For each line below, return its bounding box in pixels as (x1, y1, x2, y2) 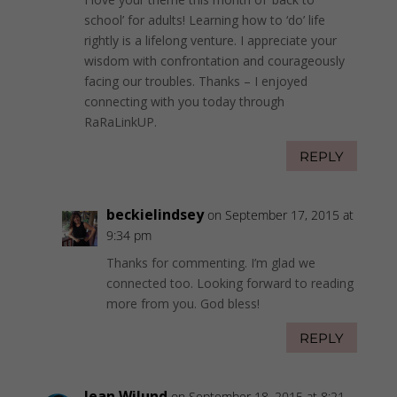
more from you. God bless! (105, 295, 260, 313)
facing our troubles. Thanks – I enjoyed (83, 73, 307, 90)
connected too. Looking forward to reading (105, 275, 354, 292)
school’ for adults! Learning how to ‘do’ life (83, 12, 325, 29)
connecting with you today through (83, 93, 284, 111)
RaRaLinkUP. (83, 113, 157, 131)
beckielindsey (105, 205, 204, 225)
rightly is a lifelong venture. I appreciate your (83, 32, 337, 50)
